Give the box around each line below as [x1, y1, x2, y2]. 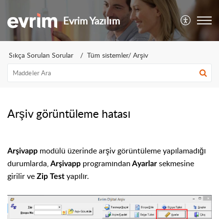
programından [81, 158, 131, 169]
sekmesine [159, 158, 194, 169]
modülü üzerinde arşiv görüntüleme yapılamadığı [40, 145, 206, 156]
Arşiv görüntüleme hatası [7, 106, 131, 121]
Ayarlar [131, 160, 159, 168]
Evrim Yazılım [63, 14, 120, 27]
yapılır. [66, 171, 91, 181]
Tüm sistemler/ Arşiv [87, 50, 148, 60]
